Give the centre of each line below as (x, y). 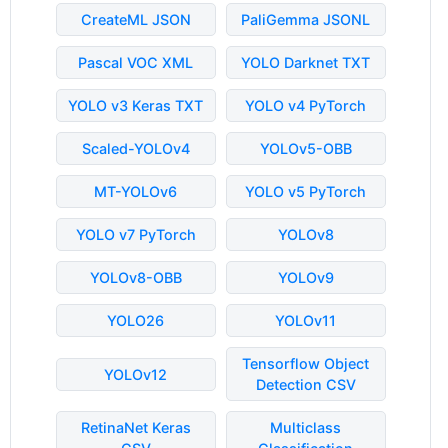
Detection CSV (305, 384)
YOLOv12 (135, 374)
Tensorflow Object (305, 363)
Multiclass (305, 427)
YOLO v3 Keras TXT (135, 105)
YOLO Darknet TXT (305, 62)
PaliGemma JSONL (305, 19)
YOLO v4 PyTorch (305, 105)
